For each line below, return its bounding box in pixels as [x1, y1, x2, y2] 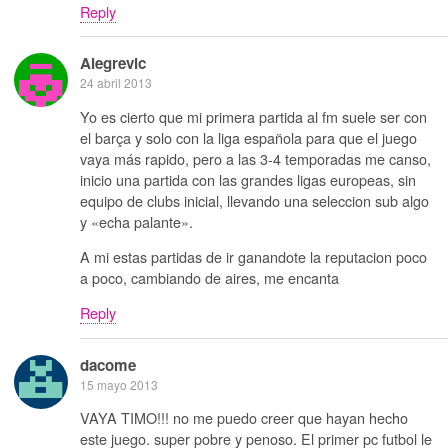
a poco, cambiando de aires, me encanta [80, 267, 339, 289]
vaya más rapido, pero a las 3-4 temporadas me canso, [80, 147, 431, 169]
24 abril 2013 [80, 74, 152, 92]
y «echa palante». [80, 210, 193, 232]
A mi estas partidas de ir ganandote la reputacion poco [80, 246, 427, 268]
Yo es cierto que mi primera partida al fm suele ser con [80, 105, 427, 127]
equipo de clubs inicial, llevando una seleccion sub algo [80, 189, 429, 211]
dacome [80, 353, 136, 376]
